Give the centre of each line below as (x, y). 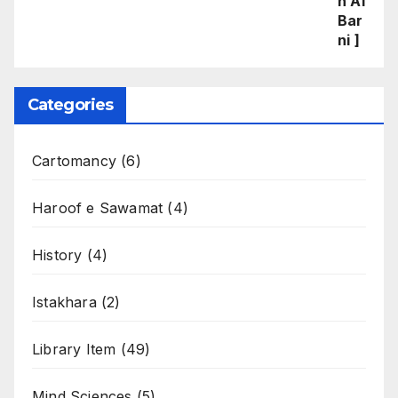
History (57, 255)
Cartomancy (74, 161)
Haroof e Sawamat (98, 208)
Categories (70, 105)
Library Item (74, 350)
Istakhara (64, 302)
